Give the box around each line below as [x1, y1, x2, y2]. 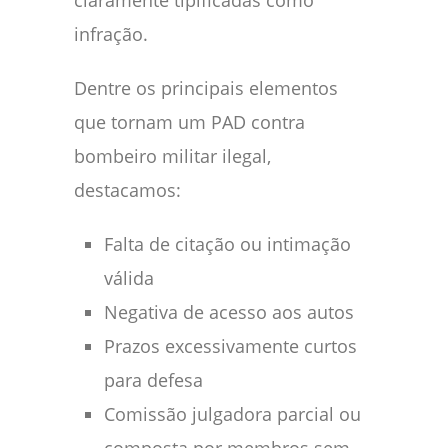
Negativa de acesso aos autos [104, 300, 354, 325]
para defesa [104, 368, 203, 393]
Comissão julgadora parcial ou [104, 402, 361, 427]
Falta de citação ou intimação [104, 232, 351, 257]
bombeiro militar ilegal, [74, 144, 271, 169]
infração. [74, 22, 148, 47]
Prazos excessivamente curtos [104, 334, 357, 359]
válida [104, 266, 154, 291]
